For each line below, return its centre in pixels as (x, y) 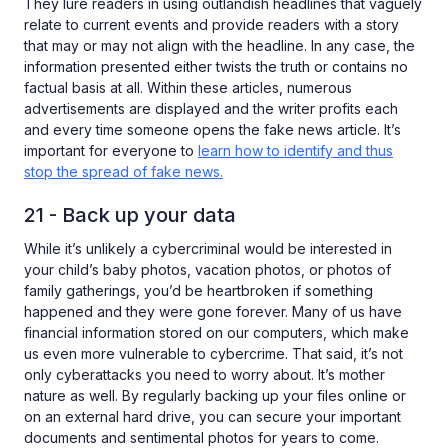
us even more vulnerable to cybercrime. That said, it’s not (213, 353)
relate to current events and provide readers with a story (211, 24)
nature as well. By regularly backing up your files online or (215, 395)
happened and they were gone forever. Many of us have (213, 311)
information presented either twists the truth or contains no (216, 66)
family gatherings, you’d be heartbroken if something (198, 290)
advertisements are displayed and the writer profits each (211, 108)
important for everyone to (111, 150)
